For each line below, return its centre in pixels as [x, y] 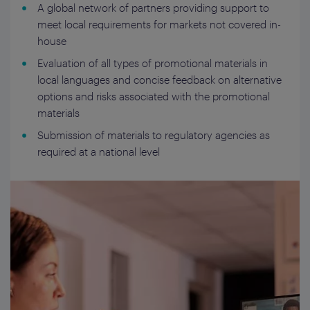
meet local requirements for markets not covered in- [159, 24]
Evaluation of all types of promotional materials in [153, 63]
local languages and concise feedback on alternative [159, 79]
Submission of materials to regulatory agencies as [154, 135]
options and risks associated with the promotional [154, 96]
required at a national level [99, 151]
